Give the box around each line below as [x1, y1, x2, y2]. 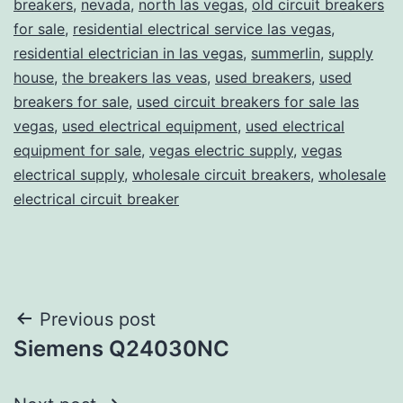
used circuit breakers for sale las [137, 92, 359, 111]
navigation [13, 345, 170, 385]
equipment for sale [13, 140, 141, 159]
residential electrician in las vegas [13, 43, 243, 62]
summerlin [251, 43, 320, 62]
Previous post [40, 308, 156, 330]
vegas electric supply [149, 140, 293, 159]
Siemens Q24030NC [13, 335, 229, 362]
